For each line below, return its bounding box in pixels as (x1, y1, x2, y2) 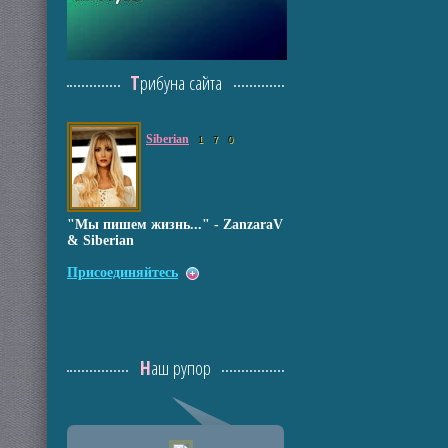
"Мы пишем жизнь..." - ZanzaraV (67, 217, 283, 232)
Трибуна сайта (139, 70, 222, 96)
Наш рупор (151, 355, 211, 381)
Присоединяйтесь (67, 265, 178, 280)
